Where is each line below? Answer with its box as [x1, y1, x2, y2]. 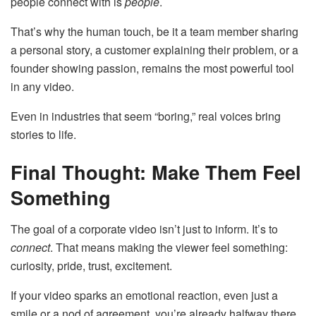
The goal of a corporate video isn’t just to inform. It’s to [11, 220, 278, 237]
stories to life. [11, 126, 76, 142]
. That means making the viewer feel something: [50, 238, 288, 255]
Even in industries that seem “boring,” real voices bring [11, 107, 281, 124]
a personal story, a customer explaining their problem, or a [11, 41, 298, 58]
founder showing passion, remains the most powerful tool [11, 59, 294, 76]
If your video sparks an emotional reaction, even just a [11, 286, 278, 303]
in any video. [11, 78, 74, 95]
